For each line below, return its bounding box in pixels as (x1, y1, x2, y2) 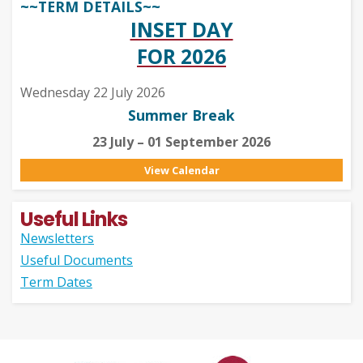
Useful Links (20, 206, 127, 233)
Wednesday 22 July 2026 (20, 83, 165, 101)
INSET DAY (130, 16, 233, 43)
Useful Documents (20, 251, 133, 269)
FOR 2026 (137, 43, 226, 70)
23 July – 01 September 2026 (92, 133, 271, 151)
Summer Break (128, 105, 235, 125)
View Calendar (143, 163, 220, 177)
